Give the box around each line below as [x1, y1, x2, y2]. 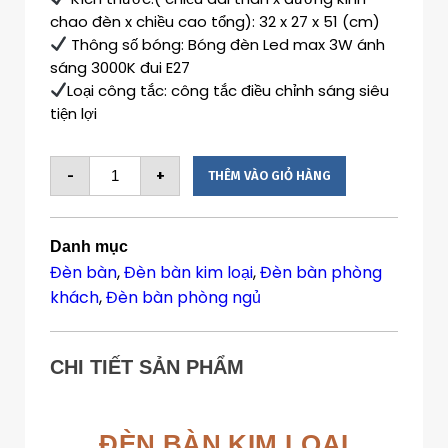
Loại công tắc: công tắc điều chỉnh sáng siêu [67, 79, 390, 101]
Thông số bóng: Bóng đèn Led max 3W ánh [67, 33, 386, 55]
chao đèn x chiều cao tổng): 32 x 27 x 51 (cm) [50, 10, 380, 32]
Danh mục [50, 237, 128, 255]
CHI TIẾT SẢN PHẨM [50, 355, 244, 378]
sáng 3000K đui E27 [50, 56, 190, 78]
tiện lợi [50, 102, 97, 124]
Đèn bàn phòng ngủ [106, 285, 261, 309]
